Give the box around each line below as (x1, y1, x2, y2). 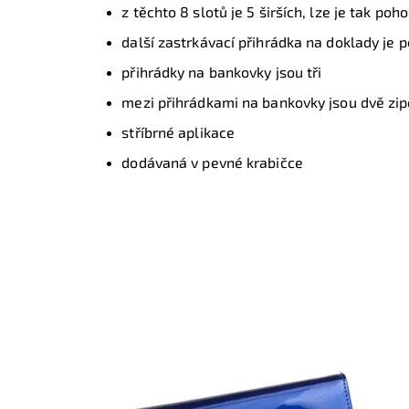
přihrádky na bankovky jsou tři (121, 63, 322, 81)
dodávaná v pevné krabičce (121, 153, 303, 172)
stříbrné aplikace (121, 123, 236, 142)
